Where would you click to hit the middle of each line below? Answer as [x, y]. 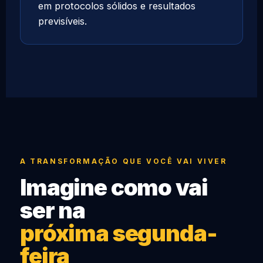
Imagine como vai [114, 188]
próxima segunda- [119, 233]
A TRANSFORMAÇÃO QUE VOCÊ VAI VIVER [124, 162]
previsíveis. [63, 21]
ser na [53, 210]
